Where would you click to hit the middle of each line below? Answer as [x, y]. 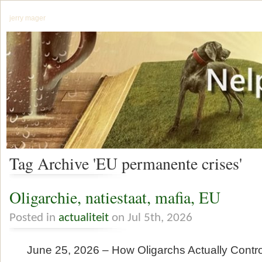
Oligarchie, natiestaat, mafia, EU [115, 198]
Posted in [34, 218]
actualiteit [84, 218]
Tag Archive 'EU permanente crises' [126, 164]
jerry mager [27, 18]
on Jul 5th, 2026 [151, 218]
